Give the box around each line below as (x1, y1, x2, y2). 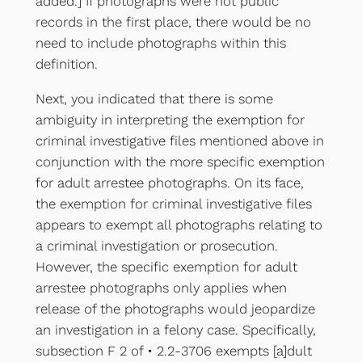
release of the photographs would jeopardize (35, 301, 315, 318)
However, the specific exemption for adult (35, 259, 297, 276)
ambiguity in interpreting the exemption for (35, 112, 305, 128)
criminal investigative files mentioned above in (35, 133, 324, 149)
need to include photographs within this (35, 35, 286, 52)
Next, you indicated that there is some (35, 90, 273, 107)
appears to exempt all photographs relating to (35, 217, 322, 234)
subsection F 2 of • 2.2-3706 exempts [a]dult (35, 343, 312, 360)
